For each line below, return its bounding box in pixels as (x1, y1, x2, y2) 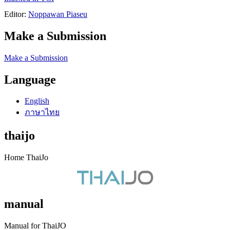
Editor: (4, 9, 28, 18)
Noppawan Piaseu (28, 9, 87, 18)
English (25, 97, 49, 106)
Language (4, 72, 56, 86)
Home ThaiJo (4, 153, 48, 162)
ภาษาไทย (25, 108, 60, 117)
